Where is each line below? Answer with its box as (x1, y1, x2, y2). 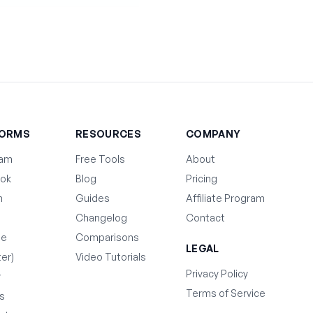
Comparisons (75, 231, 139, 243)
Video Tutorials (75, 251, 146, 263)
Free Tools (75, 153, 125, 165)
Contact (186, 212, 225, 224)
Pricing (186, 173, 217, 184)
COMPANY (186, 128, 241, 140)
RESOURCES (75, 128, 142, 140)
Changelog (75, 212, 127, 224)
